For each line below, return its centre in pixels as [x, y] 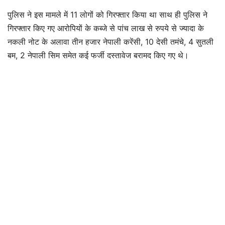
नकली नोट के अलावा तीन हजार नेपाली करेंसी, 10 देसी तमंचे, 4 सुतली [110, 42]
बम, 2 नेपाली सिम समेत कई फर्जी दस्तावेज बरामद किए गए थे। [98, 55]
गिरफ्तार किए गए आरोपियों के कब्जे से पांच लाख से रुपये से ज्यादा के [106, 28]
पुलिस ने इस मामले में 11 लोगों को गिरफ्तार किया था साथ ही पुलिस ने [107, 15]
